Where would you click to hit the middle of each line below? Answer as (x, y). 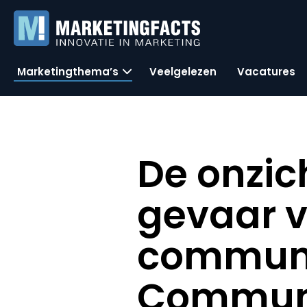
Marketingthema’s (68, 71)
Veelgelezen (183, 71)
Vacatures (266, 71)
